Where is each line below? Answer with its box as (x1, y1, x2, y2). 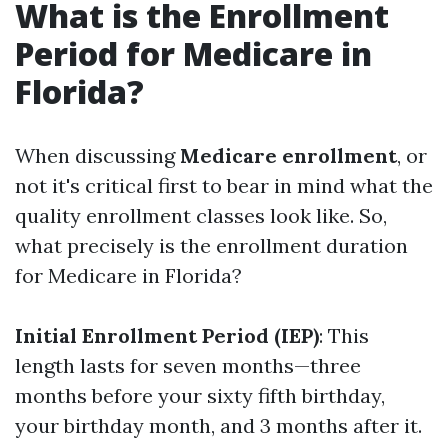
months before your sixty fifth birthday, (15, 383, 385, 408)
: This (319, 323, 369, 348)
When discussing (15, 143, 180, 168)
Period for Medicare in (15, 32, 372, 75)
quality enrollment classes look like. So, (15, 203, 387, 228)
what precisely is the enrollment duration (15, 233, 408, 258)
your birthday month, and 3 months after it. (15, 413, 422, 438)
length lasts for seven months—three (15, 353, 361, 378)
